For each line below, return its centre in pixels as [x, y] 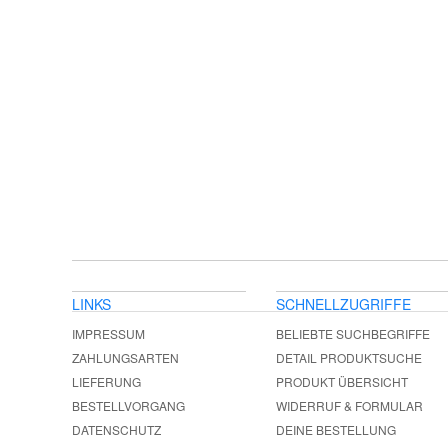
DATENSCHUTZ [116, 429]
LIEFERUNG [106, 381]
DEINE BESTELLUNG [336, 429]
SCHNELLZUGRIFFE [343, 304]
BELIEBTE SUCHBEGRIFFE [353, 333]
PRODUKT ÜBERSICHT [342, 381]
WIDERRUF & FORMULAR [349, 405]
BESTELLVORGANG [128, 405]
